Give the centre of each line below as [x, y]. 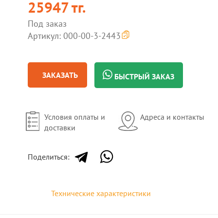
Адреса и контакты [172, 117]
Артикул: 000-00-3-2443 [74, 36]
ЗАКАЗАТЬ [60, 75]
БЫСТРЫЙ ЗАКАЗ [144, 76]
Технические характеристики [101, 193]
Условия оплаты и [75, 117]
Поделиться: [49, 157]
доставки [60, 127]
